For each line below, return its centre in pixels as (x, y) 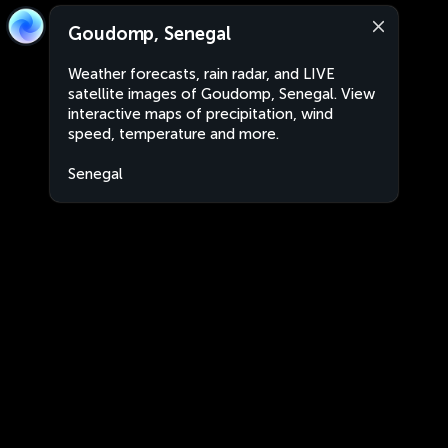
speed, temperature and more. (173, 134)
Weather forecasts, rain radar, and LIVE (201, 74)
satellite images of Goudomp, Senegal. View (221, 94)
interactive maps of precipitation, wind (200, 114)
